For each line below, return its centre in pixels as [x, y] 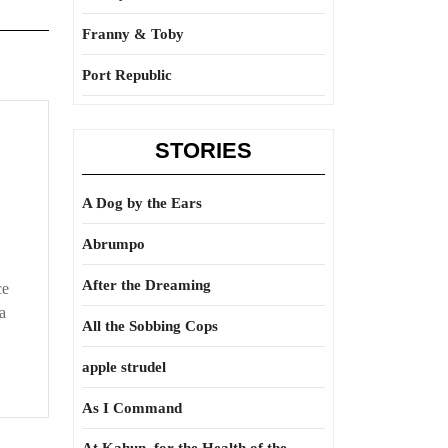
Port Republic [127, 75]
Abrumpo [113, 244]
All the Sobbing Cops [150, 326]
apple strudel [124, 367]
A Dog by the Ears [142, 203]
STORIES [203, 150]
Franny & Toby [133, 34]
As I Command [132, 408]
